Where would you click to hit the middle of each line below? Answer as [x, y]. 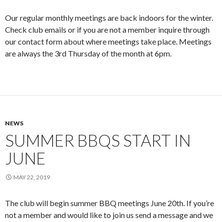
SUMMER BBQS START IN [98, 140]
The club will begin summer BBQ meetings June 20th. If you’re [110, 203]
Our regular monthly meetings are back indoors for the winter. [109, 18]
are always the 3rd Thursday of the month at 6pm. [88, 54]
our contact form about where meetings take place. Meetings [108, 42]
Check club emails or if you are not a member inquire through [107, 30]
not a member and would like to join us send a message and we [109, 215]
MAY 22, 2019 [32, 177]
